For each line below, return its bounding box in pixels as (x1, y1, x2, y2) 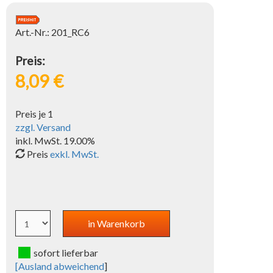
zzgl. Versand (15, 121, 71, 133)
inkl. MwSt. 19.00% (15, 134, 96, 146)
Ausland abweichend (18, 260, 105, 272)
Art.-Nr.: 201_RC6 (15, 26, 90, 38)
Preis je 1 (15, 107, 54, 119)
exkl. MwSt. (50, 147, 99, 160)
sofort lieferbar (34, 246, 99, 258)
